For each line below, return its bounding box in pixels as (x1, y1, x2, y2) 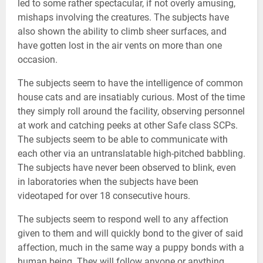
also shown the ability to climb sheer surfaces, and (18, 25, 227, 37)
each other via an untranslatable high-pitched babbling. (18, 147, 245, 159)
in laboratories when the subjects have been (18, 176, 198, 187)
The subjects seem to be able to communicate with (18, 133, 228, 145)
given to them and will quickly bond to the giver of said (18, 227, 243, 239)
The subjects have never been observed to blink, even (18, 161, 236, 173)
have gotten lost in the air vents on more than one (18, 39, 222, 51)
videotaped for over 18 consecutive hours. (18, 190, 190, 201)
